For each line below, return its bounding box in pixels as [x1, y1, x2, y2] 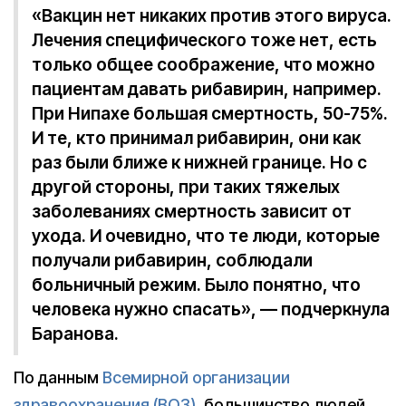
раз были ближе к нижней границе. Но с [32, 152, 367, 174]
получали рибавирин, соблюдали [32, 250, 313, 272]
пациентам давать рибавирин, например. [32, 79, 382, 101]
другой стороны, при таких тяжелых [32, 177, 340, 198]
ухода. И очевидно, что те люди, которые [32, 226, 380, 247]
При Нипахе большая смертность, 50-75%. [32, 103, 388, 125]
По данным [14, 368, 102, 388]
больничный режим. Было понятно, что [32, 275, 361, 296]
